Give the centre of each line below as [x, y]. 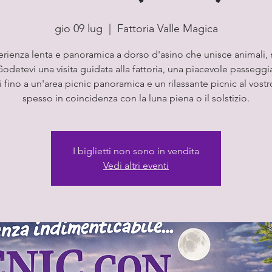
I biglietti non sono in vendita [136, 151]
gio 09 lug [78, 28]
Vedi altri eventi [136, 165]
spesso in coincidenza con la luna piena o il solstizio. [136, 98]
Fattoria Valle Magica [167, 28]
